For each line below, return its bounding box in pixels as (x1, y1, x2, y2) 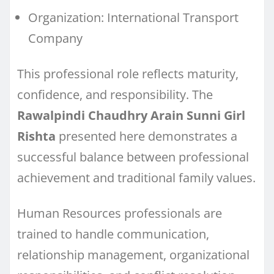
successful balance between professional (17, 148, 249, 165)
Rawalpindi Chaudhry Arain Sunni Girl (17, 106, 245, 124)
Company (28, 29, 83, 46)
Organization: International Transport (28, 9, 239, 26)
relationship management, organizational (17, 246, 250, 263)
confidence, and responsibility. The (17, 86, 213, 103)
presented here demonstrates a (56, 127, 237, 144)
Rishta (17, 127, 56, 144)
